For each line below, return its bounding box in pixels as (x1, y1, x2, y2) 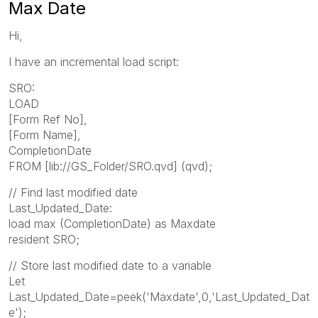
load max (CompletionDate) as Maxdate (9, 216, 216, 231)
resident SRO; (9, 231, 79, 246)
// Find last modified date (9, 185, 138, 199)
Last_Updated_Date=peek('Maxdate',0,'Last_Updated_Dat (9, 289, 309, 304)
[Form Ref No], (9, 111, 87, 126)
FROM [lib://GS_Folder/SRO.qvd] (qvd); (9, 158, 212, 173)
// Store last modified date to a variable (9, 258, 212, 273)
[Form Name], (9, 127, 81, 142)
